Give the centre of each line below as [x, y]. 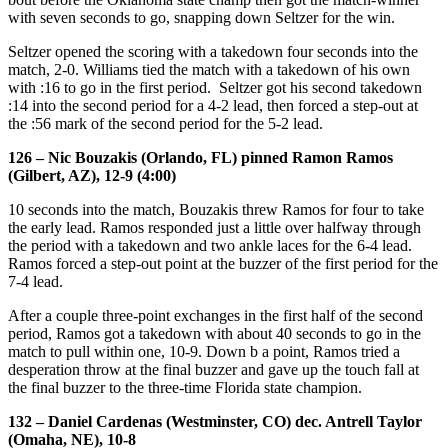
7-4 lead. [35, 281]
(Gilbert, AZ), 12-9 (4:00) [92, 175]
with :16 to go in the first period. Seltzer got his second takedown [215, 87]
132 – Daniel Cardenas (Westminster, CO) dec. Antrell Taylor [215, 421]
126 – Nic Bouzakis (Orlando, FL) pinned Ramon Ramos [200, 157]
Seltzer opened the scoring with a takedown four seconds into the [213, 51]
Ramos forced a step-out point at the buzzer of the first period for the [223, 263]
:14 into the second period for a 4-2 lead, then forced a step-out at [213, 105]
